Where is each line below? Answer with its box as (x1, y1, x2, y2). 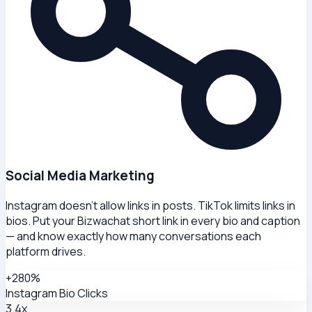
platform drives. (6, 244, 86, 260)
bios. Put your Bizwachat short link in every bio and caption (6, 213, 300, 229)
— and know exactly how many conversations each (6, 228, 261, 244)
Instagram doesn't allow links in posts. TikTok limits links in (6, 198, 295, 214)
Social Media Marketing (6, 166, 155, 185)
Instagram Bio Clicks (6, 286, 108, 302)
